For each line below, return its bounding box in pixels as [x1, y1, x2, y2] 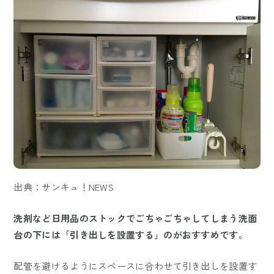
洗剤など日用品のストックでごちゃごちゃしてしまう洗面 [13, 212, 257, 225]
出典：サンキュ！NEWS [13, 180, 114, 194]
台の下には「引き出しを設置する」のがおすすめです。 [13, 228, 248, 242]
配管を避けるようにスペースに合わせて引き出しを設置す [13, 259, 257, 273]
